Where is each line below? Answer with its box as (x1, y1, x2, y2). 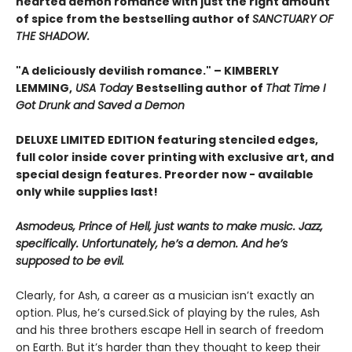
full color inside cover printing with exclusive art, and (16, 149, 334, 165)
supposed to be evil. (16, 253, 124, 269)
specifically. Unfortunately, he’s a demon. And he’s (16, 236, 288, 251)
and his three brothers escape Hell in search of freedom (16, 322, 324, 338)
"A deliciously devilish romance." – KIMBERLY (16, 63, 279, 79)
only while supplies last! (16, 184, 158, 200)
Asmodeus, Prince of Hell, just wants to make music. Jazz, (16, 218, 323, 234)
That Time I (266, 80, 325, 96)
